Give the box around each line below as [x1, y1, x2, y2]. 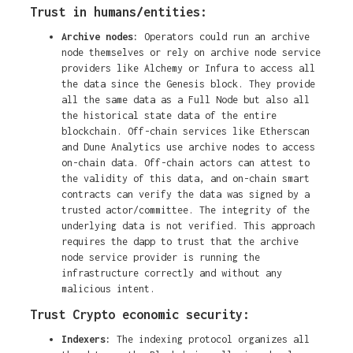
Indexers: [61, 333, 117, 346]
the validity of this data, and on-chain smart [61, 173, 310, 185]
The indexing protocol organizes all [116, 333, 310, 346]
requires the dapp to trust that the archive [61, 236, 299, 248]
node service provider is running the [61, 251, 260, 264]
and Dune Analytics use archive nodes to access [61, 141, 315, 154]
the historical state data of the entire [61, 110, 277, 122]
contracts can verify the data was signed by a [61, 188, 310, 201]
